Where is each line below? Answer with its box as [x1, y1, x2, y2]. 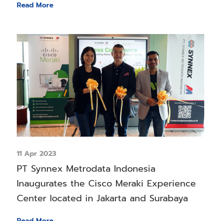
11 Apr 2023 [16, 148, 56, 159]
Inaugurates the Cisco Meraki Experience [16, 176, 196, 190]
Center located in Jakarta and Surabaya [16, 191, 188, 205]
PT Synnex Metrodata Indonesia [16, 161, 155, 176]
